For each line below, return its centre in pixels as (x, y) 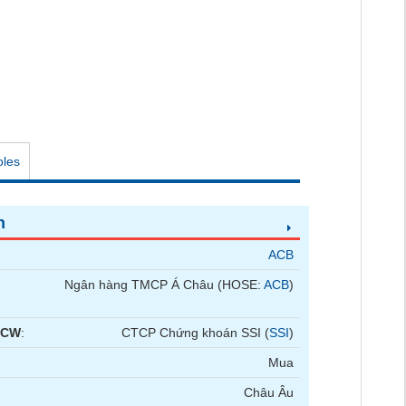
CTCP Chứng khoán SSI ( (196, 333)
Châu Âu (269, 392)
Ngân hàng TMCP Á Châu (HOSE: (164, 285)
